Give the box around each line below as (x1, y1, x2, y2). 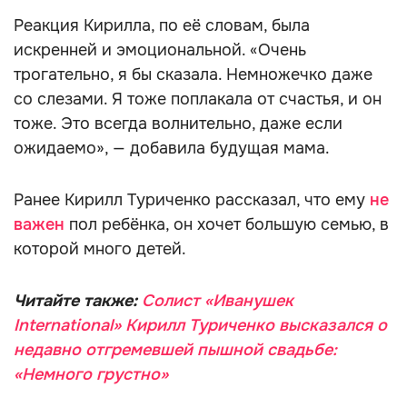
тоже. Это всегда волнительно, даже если (14, 114, 342, 134)
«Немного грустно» (14, 364, 168, 384)
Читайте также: (14, 291, 142, 311)
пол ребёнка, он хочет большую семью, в (65, 214, 389, 234)
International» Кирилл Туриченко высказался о (14, 315, 387, 335)
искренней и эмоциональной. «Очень (14, 40, 306, 60)
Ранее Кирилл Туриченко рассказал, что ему (14, 190, 370, 210)
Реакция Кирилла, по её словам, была (14, 15, 310, 35)
